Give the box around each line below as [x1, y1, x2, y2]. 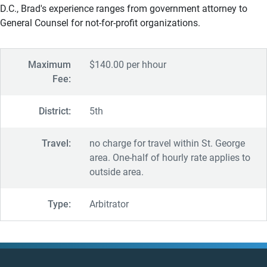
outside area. [89, 166, 144, 178]
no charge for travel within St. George [89, 138, 245, 149]
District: [38, 105, 71, 117]
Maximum [27, 59, 71, 70]
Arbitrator [89, 198, 129, 210]
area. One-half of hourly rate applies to [89, 152, 250, 163]
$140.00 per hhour [89, 59, 166, 70]
